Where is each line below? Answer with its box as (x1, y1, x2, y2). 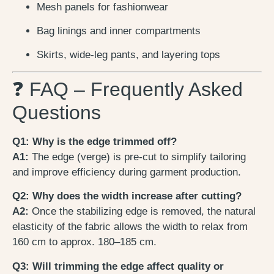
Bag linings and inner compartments (37, 25, 201, 37)
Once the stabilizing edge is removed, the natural (29, 206, 256, 218)
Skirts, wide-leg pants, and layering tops (37, 49, 220, 61)
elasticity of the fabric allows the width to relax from (12, 221, 248, 233)
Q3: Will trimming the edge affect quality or (12, 260, 224, 272)
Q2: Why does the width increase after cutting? (12, 190, 242, 202)
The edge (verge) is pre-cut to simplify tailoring (29, 150, 246, 163)
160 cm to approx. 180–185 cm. (12, 236, 157, 248)
